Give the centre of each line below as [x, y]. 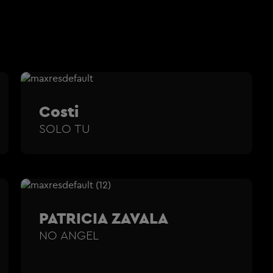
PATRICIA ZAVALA [104, 218]
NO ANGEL [69, 235]
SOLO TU [65, 128]
